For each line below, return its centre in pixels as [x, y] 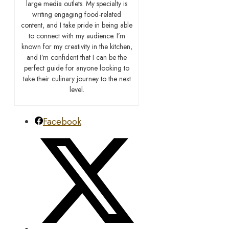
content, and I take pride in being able [77, 25]
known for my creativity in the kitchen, [77, 46]
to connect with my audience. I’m [77, 36]
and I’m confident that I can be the [77, 57]
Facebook [62, 121]
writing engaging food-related [77, 14]
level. [77, 89]
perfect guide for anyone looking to [77, 68]
